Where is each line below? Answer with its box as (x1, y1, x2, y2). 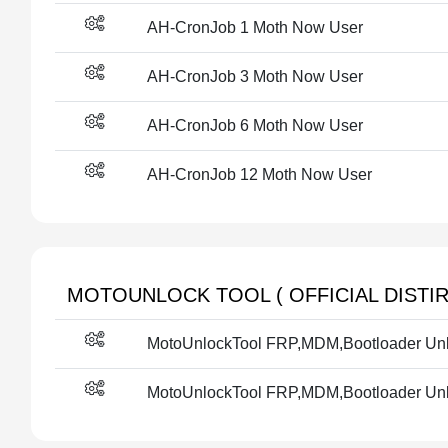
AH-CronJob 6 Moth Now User (147, 117, 363, 134)
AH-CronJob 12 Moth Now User (147, 166, 372, 183)
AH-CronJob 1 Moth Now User (147, 19, 363, 36)
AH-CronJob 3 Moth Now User (147, 68, 363, 85)
